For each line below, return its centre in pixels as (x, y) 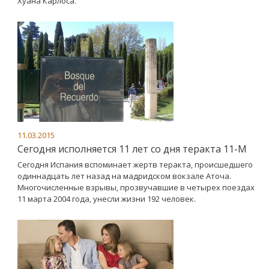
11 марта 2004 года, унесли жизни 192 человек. (107, 198)
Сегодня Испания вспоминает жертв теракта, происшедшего (135, 164)
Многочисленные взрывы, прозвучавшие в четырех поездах (136, 187)
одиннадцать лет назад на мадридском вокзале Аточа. (124, 176)
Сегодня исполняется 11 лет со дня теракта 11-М (132, 149)
